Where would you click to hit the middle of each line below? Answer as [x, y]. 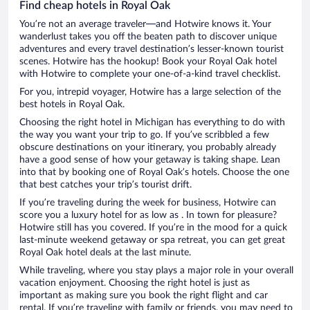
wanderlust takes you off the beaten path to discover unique [148, 36]
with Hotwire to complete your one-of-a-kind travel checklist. [150, 74]
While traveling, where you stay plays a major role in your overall [156, 270]
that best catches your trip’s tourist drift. [106, 184]
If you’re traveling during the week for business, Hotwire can [148, 202]
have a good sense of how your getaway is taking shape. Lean [150, 159]
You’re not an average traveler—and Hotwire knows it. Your [145, 24]
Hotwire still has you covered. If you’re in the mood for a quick [153, 227]
